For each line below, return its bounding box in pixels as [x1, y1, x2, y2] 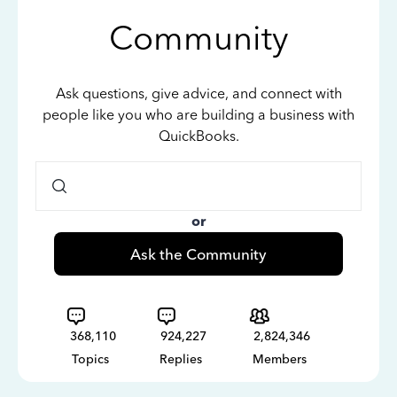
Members [253, 352, 307, 367]
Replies [160, 352, 202, 367]
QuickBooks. [158, 128, 239, 144]
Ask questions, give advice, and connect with [55, 85, 342, 102]
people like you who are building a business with [43, 106, 354, 123]
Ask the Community [129, 245, 267, 263]
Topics [72, 352, 109, 367]
